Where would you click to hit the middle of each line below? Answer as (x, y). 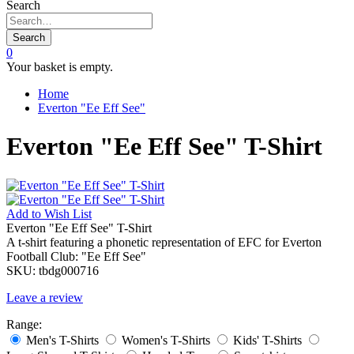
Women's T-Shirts (166, 340)
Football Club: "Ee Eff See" (76, 256)
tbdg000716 (69, 270)
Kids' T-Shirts (267, 340)
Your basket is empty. (60, 67)
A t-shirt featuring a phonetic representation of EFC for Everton (164, 242)
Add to (25, 213)
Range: (24, 324)
